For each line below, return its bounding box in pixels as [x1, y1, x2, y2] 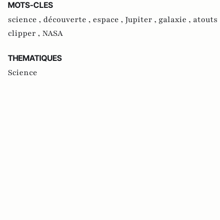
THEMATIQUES [8, 53, 62, 63]
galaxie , [159, 14, 193, 25]
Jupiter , [125, 14, 159, 25]
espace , [93, 14, 125, 25]
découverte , [43, 14, 93, 25]
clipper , [8, 28, 42, 39]
